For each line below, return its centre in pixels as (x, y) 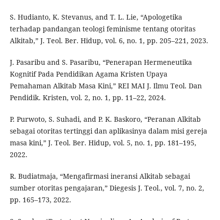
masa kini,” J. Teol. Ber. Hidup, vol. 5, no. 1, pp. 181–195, (103, 143)
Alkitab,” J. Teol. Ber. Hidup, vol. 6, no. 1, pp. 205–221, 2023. (109, 41)
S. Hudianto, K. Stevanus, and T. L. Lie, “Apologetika (96, 17)
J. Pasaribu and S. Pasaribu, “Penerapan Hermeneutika (101, 62)
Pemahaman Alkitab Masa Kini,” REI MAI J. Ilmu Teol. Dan (106, 86)
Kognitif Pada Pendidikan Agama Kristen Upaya (88, 74)
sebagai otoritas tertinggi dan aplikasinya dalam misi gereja (108, 131)
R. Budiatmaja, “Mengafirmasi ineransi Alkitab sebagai (100, 176)
